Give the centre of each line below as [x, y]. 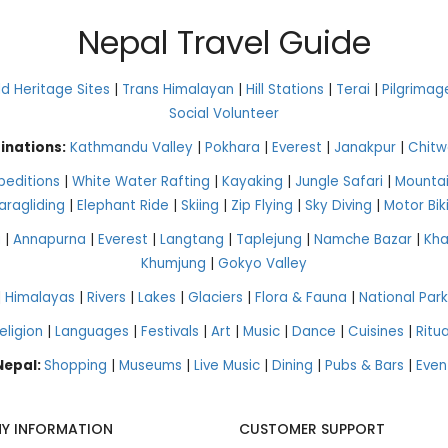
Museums [150, 365]
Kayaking [252, 181]
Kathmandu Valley [131, 147]
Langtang [192, 239]
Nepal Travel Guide [224, 42]
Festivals [169, 331]
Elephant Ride [122, 205]
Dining [292, 365]
